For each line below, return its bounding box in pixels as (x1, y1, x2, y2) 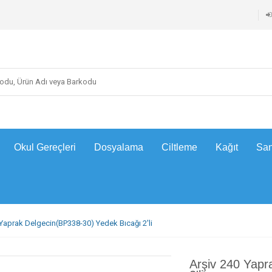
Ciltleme (161, 142, 197, 152)
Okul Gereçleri (14, 142, 76, 152)
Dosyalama (94, 142, 143, 152)
